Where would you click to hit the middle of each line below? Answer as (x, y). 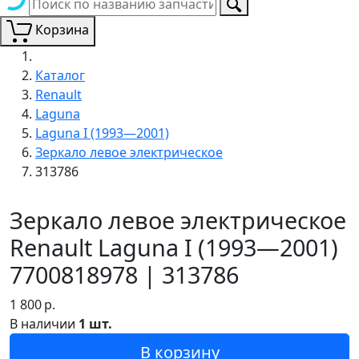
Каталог (60, 75)
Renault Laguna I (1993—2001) (174, 247)
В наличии (44, 323)
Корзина (62, 30)
